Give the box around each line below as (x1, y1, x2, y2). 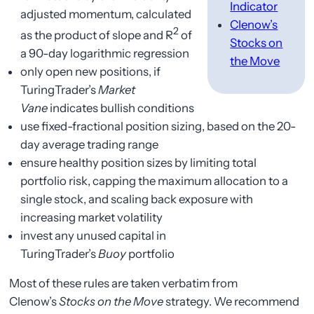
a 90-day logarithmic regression (20, 46, 190, 60)
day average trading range (20, 137, 159, 151)
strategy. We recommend (163, 294, 300, 309)
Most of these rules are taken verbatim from (9, 276, 238, 291)
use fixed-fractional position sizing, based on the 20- (20, 118, 296, 133)
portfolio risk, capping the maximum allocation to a (20, 173, 289, 188)
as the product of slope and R (20, 27, 174, 42)
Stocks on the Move (59, 294, 164, 309)
